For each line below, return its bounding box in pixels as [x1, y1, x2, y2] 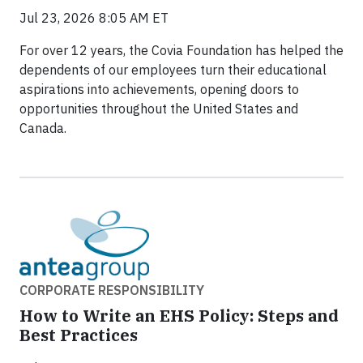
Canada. [19, 120, 66, 137]
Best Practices [19, 324, 138, 347]
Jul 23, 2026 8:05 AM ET [19, 10, 169, 27]
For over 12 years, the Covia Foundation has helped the [19, 42, 344, 59]
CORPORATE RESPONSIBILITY [19, 282, 204, 299]
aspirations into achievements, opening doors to [19, 81, 299, 98]
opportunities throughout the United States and [19, 100, 298, 117]
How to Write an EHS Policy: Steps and [19, 305, 339, 327]
